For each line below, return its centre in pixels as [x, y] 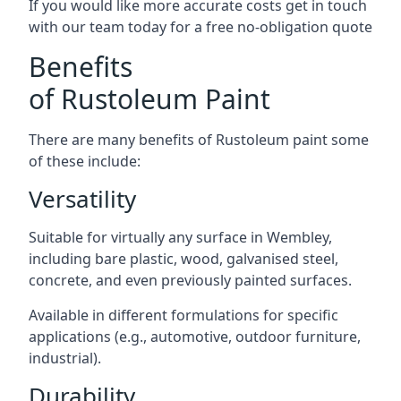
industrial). [65, 358]
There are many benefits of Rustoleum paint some [199, 139]
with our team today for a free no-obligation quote [200, 26]
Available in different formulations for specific [183, 315]
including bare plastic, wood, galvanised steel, [183, 258]
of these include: [85, 161]
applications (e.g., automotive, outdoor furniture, [195, 336]
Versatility [82, 198]
